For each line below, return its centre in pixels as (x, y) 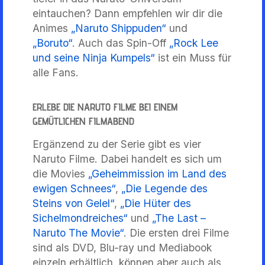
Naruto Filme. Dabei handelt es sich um (127, 159)
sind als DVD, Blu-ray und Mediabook (122, 247)
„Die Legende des (164, 188)
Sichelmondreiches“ (80, 218)
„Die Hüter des (156, 203)
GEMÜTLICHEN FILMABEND (83, 121)
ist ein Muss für (193, 57)
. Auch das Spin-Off (121, 43)
